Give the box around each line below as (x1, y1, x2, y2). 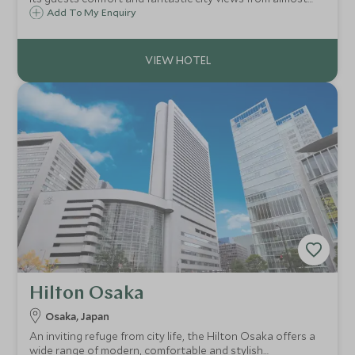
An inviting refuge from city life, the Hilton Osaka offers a (29, 329, 316, 344)
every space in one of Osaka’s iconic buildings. (29, 6, 259, 21)
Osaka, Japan (45, 309, 110, 324)
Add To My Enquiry (47, 6, 137, 19)
